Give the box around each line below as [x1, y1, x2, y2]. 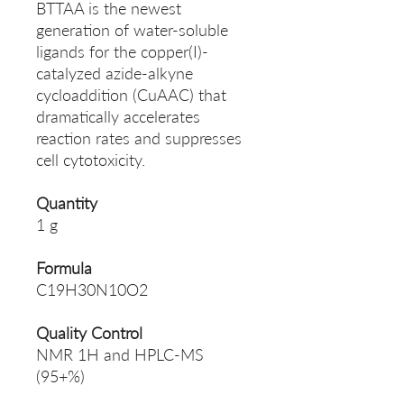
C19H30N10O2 [36, 280, 148, 300]
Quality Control [36, 323, 142, 344]
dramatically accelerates [36, 106, 200, 127]
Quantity [36, 193, 97, 214]
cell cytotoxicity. [36, 150, 145, 170]
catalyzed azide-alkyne [36, 63, 193, 84]
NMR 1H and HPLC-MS [36, 344, 204, 365]
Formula [36, 258, 92, 279]
